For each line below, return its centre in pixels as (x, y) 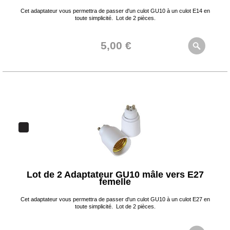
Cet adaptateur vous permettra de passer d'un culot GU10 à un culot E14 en (115, 11)
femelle (115, 182)
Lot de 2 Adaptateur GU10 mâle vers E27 (115, 175)
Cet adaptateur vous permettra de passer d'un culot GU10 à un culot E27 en (115, 199)
